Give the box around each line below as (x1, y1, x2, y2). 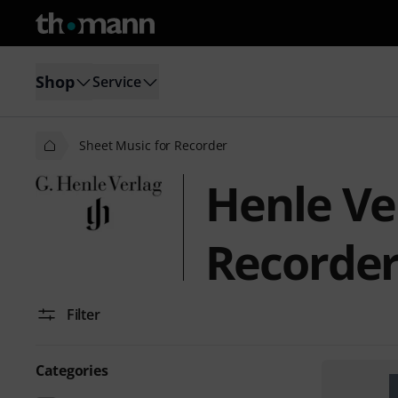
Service (92, 71, 141, 92)
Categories (36, 361, 108, 380)
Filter (67, 305, 100, 324)
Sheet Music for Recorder (79, 137, 228, 154)
